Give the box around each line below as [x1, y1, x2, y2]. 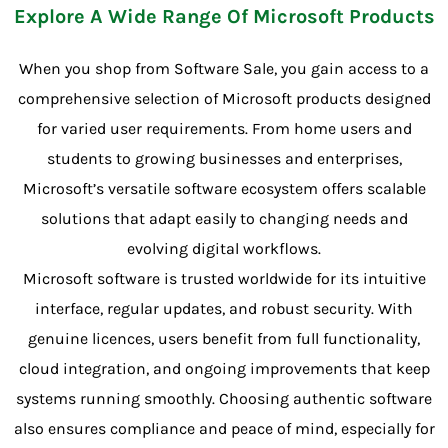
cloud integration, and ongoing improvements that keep [18, 358, 430, 378]
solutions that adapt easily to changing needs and [40, 208, 408, 228]
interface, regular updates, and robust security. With [35, 298, 413, 318]
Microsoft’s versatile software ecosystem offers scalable [22, 178, 426, 198]
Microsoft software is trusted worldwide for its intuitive [22, 268, 426, 288]
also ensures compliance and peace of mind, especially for [13, 418, 435, 438]
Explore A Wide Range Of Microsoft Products [13, 4, 435, 28]
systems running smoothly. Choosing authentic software [16, 388, 432, 408]
